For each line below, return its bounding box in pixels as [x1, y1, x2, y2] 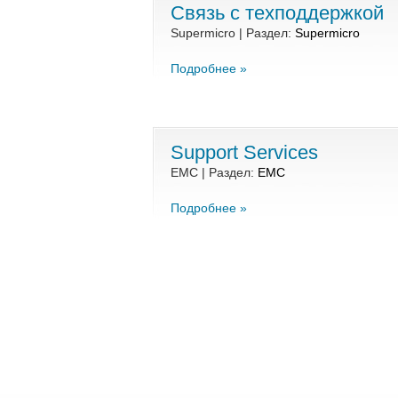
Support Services [171, 141, 318, 163]
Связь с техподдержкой [171, 2, 384, 24]
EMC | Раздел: [171, 165, 258, 179]
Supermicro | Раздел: [171, 26, 295, 40]
